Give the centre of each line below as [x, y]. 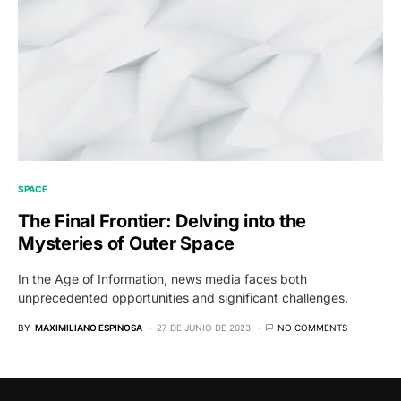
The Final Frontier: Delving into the [162, 222]
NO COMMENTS [312, 328]
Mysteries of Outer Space [126, 244]
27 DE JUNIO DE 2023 [204, 328]
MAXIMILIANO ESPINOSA [89, 328]
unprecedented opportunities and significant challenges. [183, 298]
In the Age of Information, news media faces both [162, 279]
